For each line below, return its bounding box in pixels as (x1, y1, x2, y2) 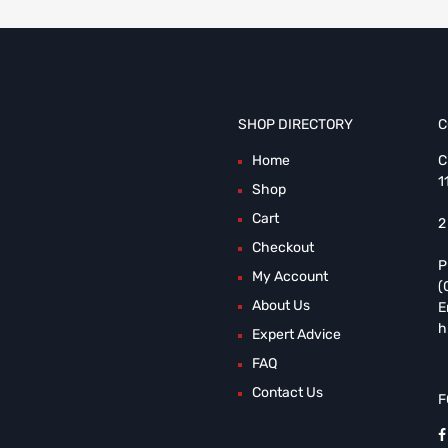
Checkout (251, 238, 314, 256)
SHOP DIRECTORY (237, 115, 353, 133)
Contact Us (251, 383, 323, 401)
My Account (251, 267, 328, 285)
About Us (251, 296, 310, 314)
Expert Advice (251, 325, 341, 343)
